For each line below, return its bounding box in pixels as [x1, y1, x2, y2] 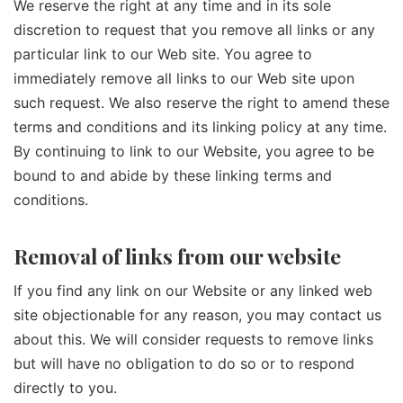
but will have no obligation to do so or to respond [13, 354, 354, 372]
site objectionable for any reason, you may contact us [13, 306, 381, 324]
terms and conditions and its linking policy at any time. [13, 118, 387, 137]
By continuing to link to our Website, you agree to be [13, 142, 374, 161]
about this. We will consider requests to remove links [13, 330, 373, 348]
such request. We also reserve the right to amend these [13, 94, 390, 112]
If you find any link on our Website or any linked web [13, 282, 372, 300]
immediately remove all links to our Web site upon [13, 69, 354, 88]
